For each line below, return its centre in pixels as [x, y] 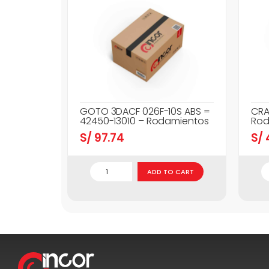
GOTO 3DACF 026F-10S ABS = [145, 112]
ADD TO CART [171, 172]
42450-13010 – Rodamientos [144, 121]
